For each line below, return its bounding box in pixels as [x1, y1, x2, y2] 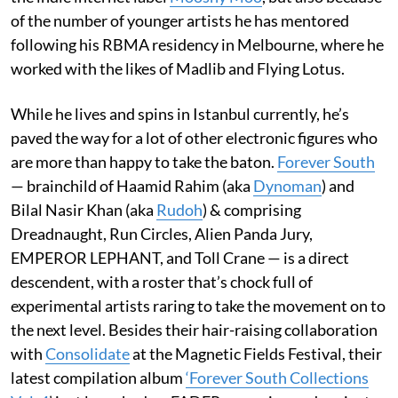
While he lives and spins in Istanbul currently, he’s [11, 103, 349, 123]
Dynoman [253, 175, 322, 195]
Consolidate [45, 343, 130, 363]
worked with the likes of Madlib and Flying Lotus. [11, 58, 345, 78]
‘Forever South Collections [186, 367, 369, 387]
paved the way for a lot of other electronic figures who [11, 127, 378, 147]
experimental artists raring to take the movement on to [11, 295, 386, 315]
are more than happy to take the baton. [11, 151, 277, 171]
